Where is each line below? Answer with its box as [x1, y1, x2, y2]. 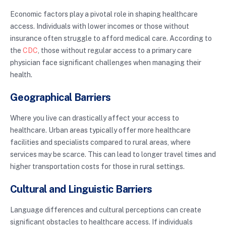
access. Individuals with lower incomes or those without [10, 22, 189, 31]
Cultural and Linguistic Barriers [10, 183, 152, 196]
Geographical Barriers [10, 91, 111, 104]
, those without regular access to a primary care [38, 46, 192, 55]
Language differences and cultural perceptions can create [10, 206, 201, 214]
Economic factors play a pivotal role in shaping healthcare [10, 10, 198, 19]
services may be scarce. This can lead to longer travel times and [10, 150, 216, 159]
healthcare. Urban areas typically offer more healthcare [10, 126, 191, 135]
